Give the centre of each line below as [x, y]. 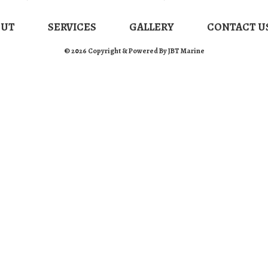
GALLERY [152, 27]
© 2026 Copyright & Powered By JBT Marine [134, 51]
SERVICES [72, 27]
